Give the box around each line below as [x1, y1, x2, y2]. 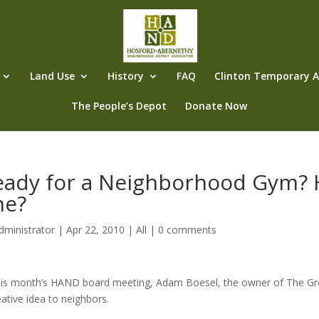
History [107, 69, 144, 83]
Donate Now [184, 99, 247, 113]
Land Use [29, 69, 75, 83]
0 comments [157, 223, 216, 236]
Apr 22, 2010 [66, 223, 125, 236]
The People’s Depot [70, 99, 167, 113]
